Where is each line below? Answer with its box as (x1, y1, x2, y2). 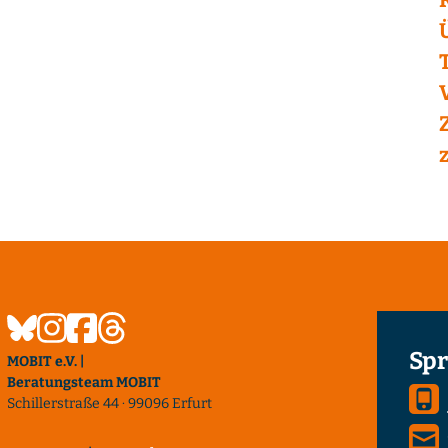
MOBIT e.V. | (6, 352, 84, 370)
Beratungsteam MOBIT (6, 373, 161, 391)
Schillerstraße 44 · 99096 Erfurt (6, 394, 212, 412)
